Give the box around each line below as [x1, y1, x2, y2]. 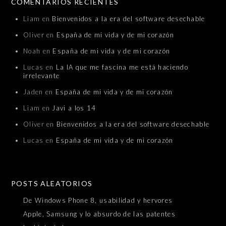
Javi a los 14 [52, 104, 96, 112]
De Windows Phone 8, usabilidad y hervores [23, 196, 173, 205]
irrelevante [23, 72, 60, 80]
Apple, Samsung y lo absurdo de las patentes [23, 210, 176, 218]
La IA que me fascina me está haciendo [55, 63, 188, 72]
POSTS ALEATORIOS [11, 179, 93, 188]
